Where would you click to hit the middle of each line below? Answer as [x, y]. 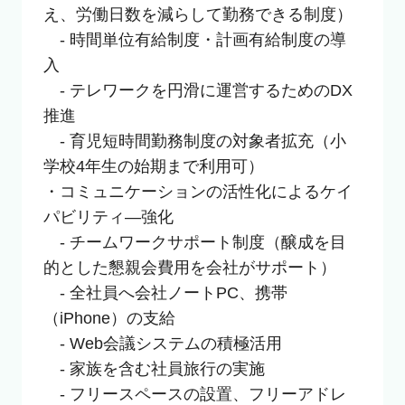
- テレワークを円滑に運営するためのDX [198, 90]
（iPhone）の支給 [109, 318]
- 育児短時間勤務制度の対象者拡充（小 [194, 141]
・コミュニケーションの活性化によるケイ [198, 191]
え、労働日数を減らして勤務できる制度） [198, 14]
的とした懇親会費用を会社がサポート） [189, 267]
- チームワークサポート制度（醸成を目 [194, 242]
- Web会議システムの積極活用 [162, 343]
